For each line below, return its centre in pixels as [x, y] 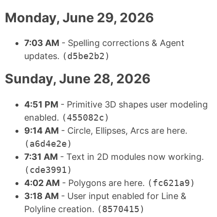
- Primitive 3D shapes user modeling [133, 104]
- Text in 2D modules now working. [131, 156]
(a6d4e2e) [48, 143]
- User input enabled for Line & [123, 196]
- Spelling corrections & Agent [122, 43]
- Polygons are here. [103, 183]
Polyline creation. [61, 209]
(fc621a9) [171, 183]
